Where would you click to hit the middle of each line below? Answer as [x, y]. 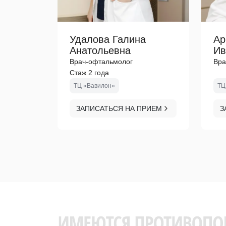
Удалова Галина [108, 39]
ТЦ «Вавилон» [94, 86]
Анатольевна [100, 50]
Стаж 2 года [89, 73]
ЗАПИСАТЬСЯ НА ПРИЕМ [119, 108]
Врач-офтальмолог [101, 62]
